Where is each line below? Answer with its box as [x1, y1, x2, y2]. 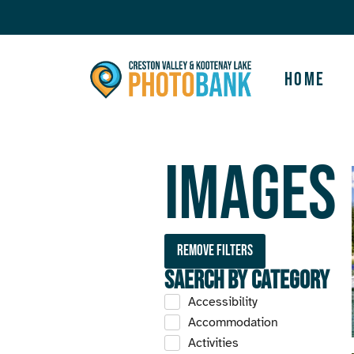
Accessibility [188, 294, 258, 311]
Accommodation [188, 314, 278, 331]
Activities [188, 335, 239, 352]
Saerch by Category [164, 265, 330, 297]
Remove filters [177, 242, 253, 261]
